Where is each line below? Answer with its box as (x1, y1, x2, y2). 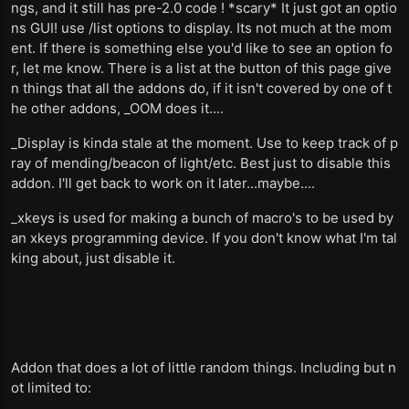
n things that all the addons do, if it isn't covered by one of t (11, 79, 392, 97)
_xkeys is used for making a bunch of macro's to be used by (11, 209, 393, 226)
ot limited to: (11, 379, 91, 396)
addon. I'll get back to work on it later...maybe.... (11, 174, 315, 192)
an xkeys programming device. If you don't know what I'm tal (11, 229, 397, 246)
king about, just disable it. (11, 249, 175, 267)
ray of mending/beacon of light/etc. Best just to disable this (11, 154, 391, 172)
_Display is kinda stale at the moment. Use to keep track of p (11, 134, 398, 152)
